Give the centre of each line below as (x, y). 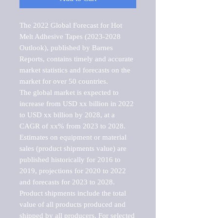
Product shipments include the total (73, 193)
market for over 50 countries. (64, 81)
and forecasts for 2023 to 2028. (67, 182)
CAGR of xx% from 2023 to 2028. (73, 126)
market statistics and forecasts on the (75, 70)
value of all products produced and (73, 204)
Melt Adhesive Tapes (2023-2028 (70, 36)
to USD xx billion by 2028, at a (67, 115)
